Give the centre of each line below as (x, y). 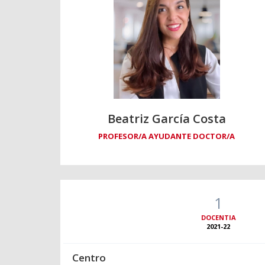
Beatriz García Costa (167, 119)
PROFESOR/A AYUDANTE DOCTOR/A (167, 136)
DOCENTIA (218, 218)
